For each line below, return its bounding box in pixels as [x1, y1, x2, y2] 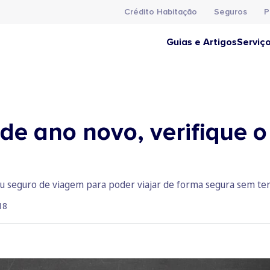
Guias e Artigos [166, 36, 237, 48]
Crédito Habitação [124, 7, 197, 17]
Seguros [214, 7, 247, 17]
